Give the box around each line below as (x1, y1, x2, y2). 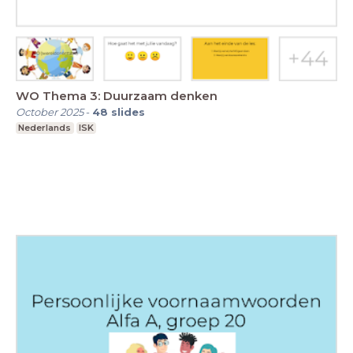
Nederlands (18, 121, 72, 133)
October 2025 (16, 105, 84, 118)
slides (111, 105, 145, 118)
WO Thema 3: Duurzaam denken (16, 87, 217, 103)
